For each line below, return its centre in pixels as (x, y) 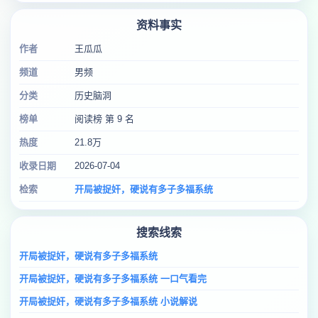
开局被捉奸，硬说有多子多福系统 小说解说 (108, 301)
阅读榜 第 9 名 (104, 119)
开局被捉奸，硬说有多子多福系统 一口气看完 (113, 279)
